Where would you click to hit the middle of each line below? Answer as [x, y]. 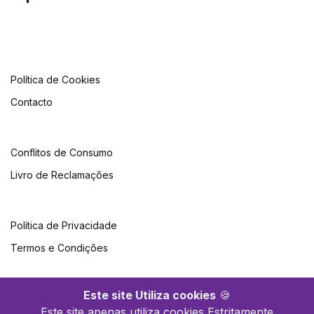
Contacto [32, 102]
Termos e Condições [59, 247]
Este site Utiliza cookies [150, 295]
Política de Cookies [55, 79]
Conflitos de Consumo [62, 152]
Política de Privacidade [64, 225]
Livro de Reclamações [62, 175]
